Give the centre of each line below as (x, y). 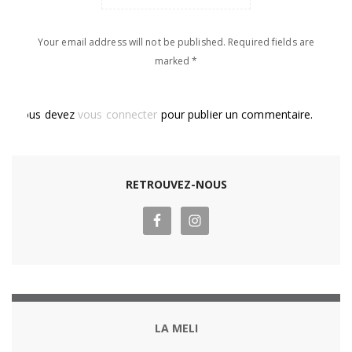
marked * (176, 61)
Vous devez (47, 115)
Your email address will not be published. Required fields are (176, 42)
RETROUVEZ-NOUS (176, 185)
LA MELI (176, 328)
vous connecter (118, 115)
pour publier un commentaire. (235, 115)
